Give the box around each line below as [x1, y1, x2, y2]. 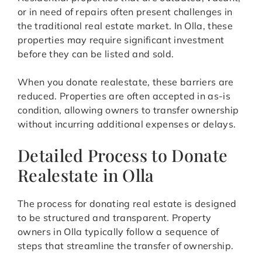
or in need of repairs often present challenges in [18, 6, 233, 18]
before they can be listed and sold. [18, 48, 174, 60]
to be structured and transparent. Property [18, 212, 212, 224]
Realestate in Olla [18, 164, 154, 187]
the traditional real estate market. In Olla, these [18, 20, 233, 32]
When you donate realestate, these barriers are [18, 76, 234, 88]
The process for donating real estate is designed [18, 198, 237, 210]
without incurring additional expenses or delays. [18, 118, 236, 130]
